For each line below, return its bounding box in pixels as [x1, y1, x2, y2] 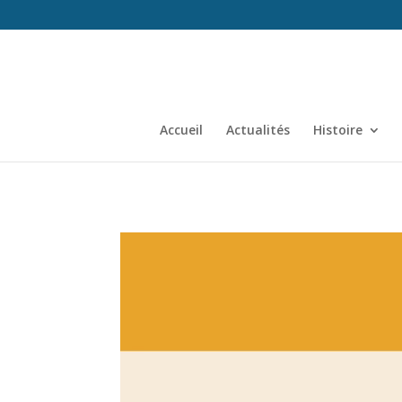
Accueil [160, 120, 203, 138]
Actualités [226, 120, 290, 138]
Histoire [313, 120, 363, 138]
